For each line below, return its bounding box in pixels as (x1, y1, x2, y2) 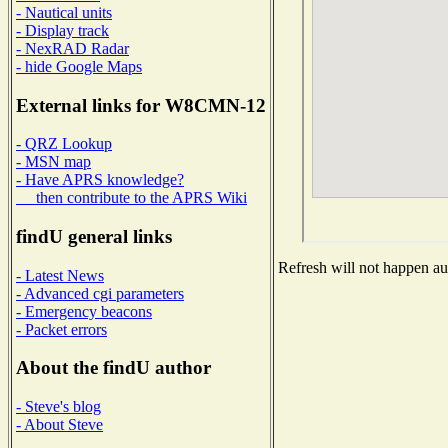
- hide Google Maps (16, 57, 142, 75)
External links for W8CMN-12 (16, 94, 266, 116)
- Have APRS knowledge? (16, 171, 184, 189)
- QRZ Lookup (16, 135, 112, 153)
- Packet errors (16, 320, 107, 338)
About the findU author (16, 357, 211, 379)
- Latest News (16, 266, 104, 284)
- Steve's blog (16, 398, 101, 416)
